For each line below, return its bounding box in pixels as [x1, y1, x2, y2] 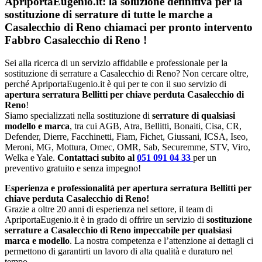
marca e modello [5, 235, 70, 246]
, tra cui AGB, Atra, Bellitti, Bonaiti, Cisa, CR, [70, 120, 242, 131]
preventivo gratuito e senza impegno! [5, 163, 141, 173]
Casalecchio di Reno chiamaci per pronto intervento [5, 21, 253, 34]
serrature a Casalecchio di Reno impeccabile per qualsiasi [5, 225, 232, 235]
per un [193, 152, 216, 163]
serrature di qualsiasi [152, 110, 235, 120]
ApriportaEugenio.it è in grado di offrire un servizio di [5, 214, 206, 225]
